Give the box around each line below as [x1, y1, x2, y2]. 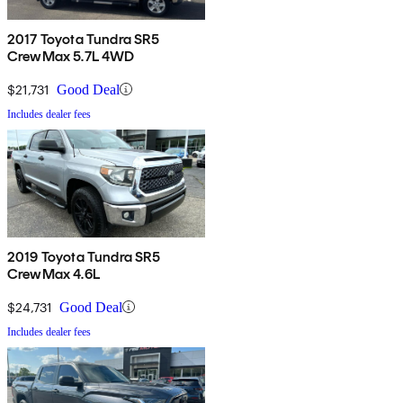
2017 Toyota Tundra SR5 [7, 30, 160, 48]
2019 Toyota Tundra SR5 [7, 247, 161, 265]
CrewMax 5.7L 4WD [7, 47, 135, 65]
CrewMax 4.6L [7, 264, 100, 282]
